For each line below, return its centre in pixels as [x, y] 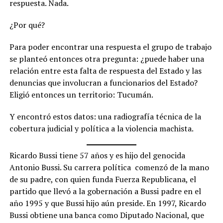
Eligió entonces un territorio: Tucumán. [81, 95]
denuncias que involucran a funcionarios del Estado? [103, 83]
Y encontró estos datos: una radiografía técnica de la [105, 117]
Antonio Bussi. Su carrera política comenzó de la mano [109, 167]
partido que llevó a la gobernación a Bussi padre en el [105, 191]
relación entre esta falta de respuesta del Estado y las [105, 71]
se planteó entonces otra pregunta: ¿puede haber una [107, 59]
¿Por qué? [27, 25]
